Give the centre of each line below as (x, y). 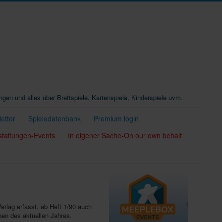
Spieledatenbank (55, 118)
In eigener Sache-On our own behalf (125, 135)
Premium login (116, 118)
